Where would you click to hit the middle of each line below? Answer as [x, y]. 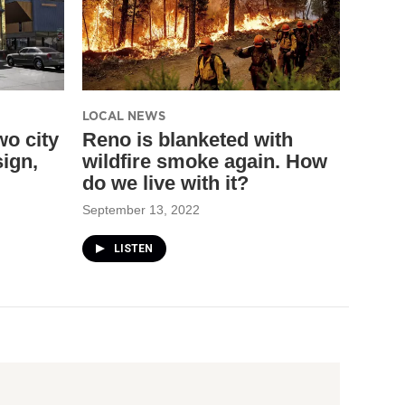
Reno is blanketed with [188, 139]
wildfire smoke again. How [205, 161]
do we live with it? [165, 183]
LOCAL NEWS [124, 115]
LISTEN [133, 248]
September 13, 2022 [141, 209]
